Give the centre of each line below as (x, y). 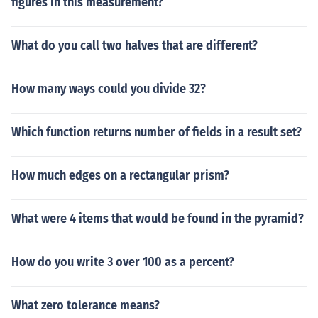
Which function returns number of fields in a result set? (157, 132)
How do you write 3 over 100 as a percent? (123, 262)
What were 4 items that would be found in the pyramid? (158, 219)
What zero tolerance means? (86, 305)
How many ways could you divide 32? (109, 89)
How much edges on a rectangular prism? (120, 175)
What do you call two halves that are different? (135, 45)
